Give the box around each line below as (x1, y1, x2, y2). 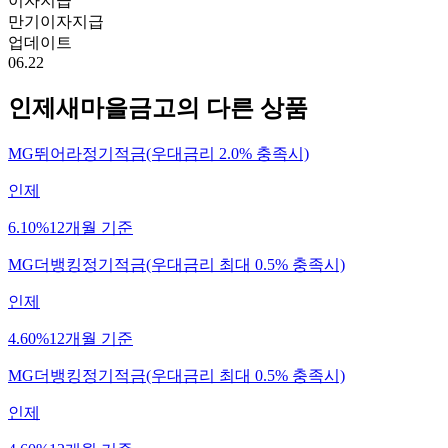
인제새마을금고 (8, 95, 176, 122)
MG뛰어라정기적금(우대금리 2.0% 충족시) (8, 145, 309, 163)
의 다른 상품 (176, 95, 308, 122)
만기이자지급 (8, 13, 104, 31)
